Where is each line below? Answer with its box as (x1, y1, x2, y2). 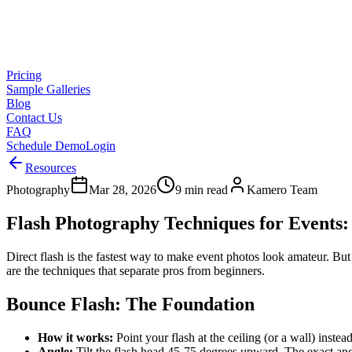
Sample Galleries (6, 82, 90, 96)
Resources (25, 161, 76, 174)
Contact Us (6, 111, 62, 124)
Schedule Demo (6, 139, 86, 152)
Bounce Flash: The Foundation (6, 293, 255, 314)
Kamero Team (247, 183, 317, 196)
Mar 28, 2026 (89, 183, 156, 196)
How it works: (38, 330, 113, 344)
